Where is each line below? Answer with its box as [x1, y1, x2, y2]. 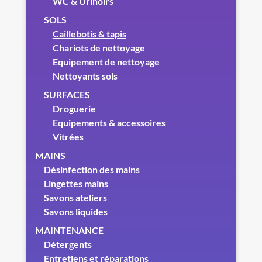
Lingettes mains [43, 177, 108, 189]
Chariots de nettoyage [52, 42, 145, 53]
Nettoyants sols [52, 70, 118, 81]
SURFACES [43, 88, 90, 100]
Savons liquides [43, 205, 108, 217]
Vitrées [52, 130, 84, 142]
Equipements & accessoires [52, 116, 166, 128]
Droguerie [52, 102, 96, 114]
